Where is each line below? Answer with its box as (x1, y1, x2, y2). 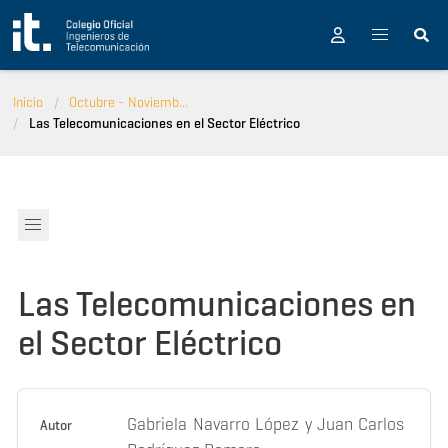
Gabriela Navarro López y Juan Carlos (127, 413, 405, 436)
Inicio (13, 93, 44, 112)
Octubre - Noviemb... (69, 93, 189, 112)
